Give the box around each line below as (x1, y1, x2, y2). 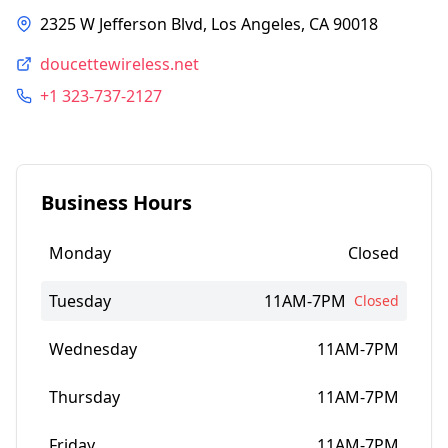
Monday (49, 242, 111, 264)
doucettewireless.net (40, 53, 199, 75)
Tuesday (49, 290, 111, 312)
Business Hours (41, 189, 192, 216)
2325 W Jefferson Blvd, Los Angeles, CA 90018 (40, 13, 378, 35)
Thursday (49, 386, 120, 408)
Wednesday (49, 338, 137, 360)
